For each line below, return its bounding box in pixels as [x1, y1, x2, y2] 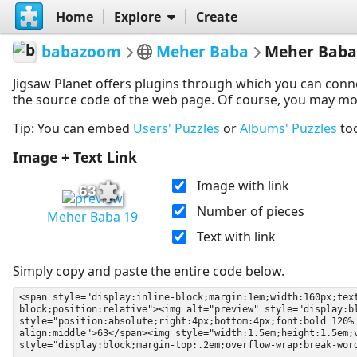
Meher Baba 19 [47, 208, 138, 226]
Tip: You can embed [13, 120, 133, 138]
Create [195, 7, 237, 25]
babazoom [41, 40, 122, 62]
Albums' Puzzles [240, 120, 337, 138]
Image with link [196, 176, 289, 194]
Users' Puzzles [133, 120, 220, 138]
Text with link [196, 227, 276, 245]
